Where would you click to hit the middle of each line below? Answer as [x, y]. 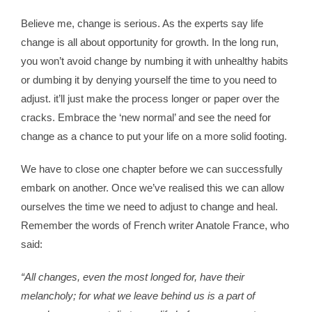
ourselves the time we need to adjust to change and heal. [149, 207]
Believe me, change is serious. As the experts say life [142, 24]
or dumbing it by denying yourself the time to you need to [148, 80]
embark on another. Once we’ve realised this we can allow [152, 188]
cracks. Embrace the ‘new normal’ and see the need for [146, 118]
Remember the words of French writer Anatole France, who [155, 226]
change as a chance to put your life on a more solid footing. [154, 136]
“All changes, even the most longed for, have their [132, 277]
